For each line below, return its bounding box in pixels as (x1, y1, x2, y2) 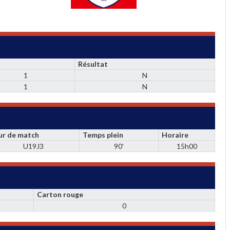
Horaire (162, 130, 189, 139)
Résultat (78, 60, 108, 68)
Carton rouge (37, 190, 84, 199)
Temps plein (83, 130, 124, 139)
